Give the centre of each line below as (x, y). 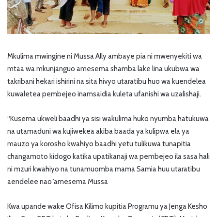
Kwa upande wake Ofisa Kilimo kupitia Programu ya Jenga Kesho (107, 206)
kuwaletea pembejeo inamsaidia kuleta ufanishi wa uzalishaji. (104, 94)
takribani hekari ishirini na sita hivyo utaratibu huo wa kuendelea (107, 81)
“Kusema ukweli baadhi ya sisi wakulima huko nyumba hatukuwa (108, 118)
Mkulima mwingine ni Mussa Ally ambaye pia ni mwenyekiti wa (105, 56)
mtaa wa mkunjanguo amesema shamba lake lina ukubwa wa (103, 69)
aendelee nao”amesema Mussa (58, 181)
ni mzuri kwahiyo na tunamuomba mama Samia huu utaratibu (104, 169)
